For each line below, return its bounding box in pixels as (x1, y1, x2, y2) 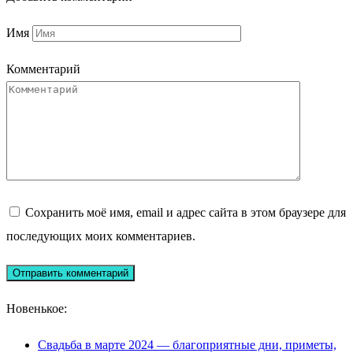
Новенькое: (6, 302, 67, 316)
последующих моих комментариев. (6, 229, 195, 243)
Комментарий (6, 62, 80, 76)
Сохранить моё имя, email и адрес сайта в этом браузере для (25, 206, 346, 220)
